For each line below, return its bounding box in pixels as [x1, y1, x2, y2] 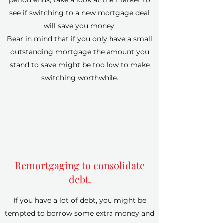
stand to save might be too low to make [9, 60, 150, 69]
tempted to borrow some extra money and [5, 209, 154, 218]
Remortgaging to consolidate [14, 158, 145, 172]
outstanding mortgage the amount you [10, 47, 149, 56]
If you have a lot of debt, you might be [13, 196, 146, 205]
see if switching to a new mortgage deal [9, 8, 150, 17]
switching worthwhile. [41, 73, 118, 82]
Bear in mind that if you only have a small [7, 34, 152, 43]
